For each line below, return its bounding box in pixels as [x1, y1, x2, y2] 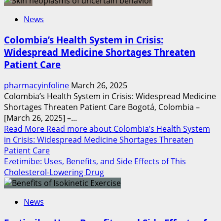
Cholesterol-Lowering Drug [4, 167, 104, 178]
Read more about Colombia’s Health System [46, 123, 210, 135]
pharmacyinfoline [4, 80, 71, 91]
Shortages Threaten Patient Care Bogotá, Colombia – [4, 102, 200, 113]
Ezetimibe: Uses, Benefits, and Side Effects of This [4, 156, 186, 167]
